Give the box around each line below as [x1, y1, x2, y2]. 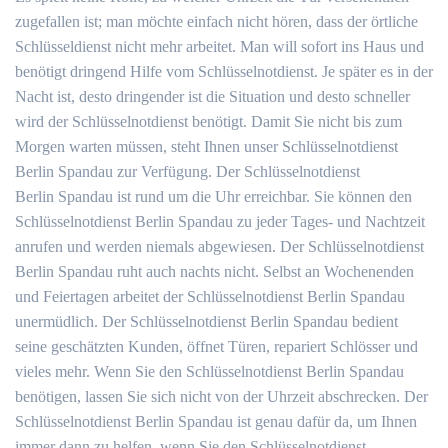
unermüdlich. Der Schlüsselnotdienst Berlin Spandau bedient [15, 313, 398, 330]
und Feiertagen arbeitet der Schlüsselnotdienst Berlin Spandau [15, 288, 405, 305]
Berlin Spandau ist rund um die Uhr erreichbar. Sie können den [15, 188, 412, 205]
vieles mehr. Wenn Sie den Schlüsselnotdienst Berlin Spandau [15, 363, 404, 380]
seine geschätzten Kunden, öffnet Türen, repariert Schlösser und [15, 338, 418, 355]
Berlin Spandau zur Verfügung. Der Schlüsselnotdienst [15, 163, 360, 180]
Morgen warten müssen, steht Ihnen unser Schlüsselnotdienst [15, 138, 398, 155]
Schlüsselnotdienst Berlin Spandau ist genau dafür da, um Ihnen [15, 413, 417, 430]
